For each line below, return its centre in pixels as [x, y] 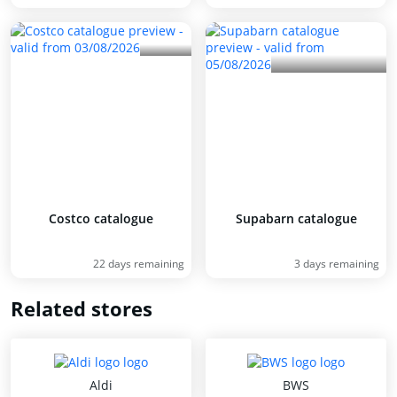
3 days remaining [337, 264]
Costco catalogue [101, 218]
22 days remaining [139, 264]
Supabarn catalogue [296, 218]
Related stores [82, 308]
